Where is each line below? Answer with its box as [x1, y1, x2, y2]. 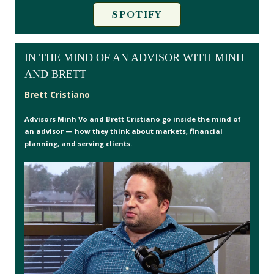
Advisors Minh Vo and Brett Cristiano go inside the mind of [24, 114, 241, 124]
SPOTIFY [112, 8, 162, 21]
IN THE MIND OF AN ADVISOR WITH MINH [24, 51, 244, 64]
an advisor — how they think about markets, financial [24, 126, 223, 136]
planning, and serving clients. [24, 138, 132, 148]
